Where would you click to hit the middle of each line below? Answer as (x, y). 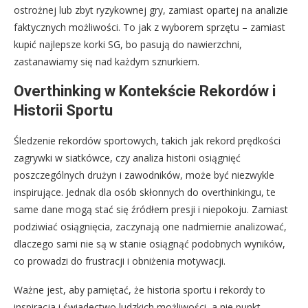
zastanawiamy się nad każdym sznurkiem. (107, 61)
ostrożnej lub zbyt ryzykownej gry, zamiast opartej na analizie (151, 10)
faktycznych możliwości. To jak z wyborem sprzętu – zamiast (150, 27)
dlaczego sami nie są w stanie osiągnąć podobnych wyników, (150, 243)
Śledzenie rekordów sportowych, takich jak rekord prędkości (147, 140)
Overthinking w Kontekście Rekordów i (145, 91)
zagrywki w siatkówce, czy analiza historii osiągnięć (127, 157)
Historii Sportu (63, 110)
